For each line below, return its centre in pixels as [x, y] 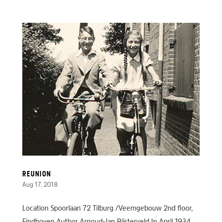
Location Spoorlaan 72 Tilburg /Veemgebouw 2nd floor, [107, 209]
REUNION [36, 175]
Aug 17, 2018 [40, 185]
